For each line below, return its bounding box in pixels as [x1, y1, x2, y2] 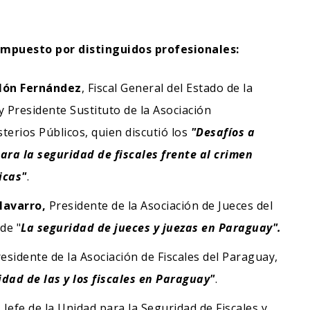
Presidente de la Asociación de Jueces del [46, 197, 273, 213]
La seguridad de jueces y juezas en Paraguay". [21, 219, 282, 235]
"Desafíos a [190, 124, 255, 140]
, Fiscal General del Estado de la [81, 80, 253, 95]
